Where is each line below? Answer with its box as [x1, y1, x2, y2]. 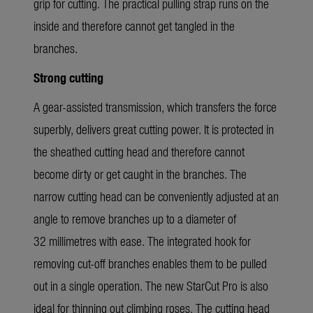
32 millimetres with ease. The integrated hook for [34, 232, 251, 250]
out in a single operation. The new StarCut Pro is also [34, 277, 268, 295]
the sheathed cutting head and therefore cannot [34, 143, 245, 161]
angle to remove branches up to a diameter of [34, 210, 236, 228]
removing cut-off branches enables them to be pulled [34, 254, 267, 272]
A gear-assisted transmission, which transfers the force [34, 98, 277, 116]
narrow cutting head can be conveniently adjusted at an [34, 187, 279, 205]
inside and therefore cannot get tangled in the [34, 17, 235, 35]
